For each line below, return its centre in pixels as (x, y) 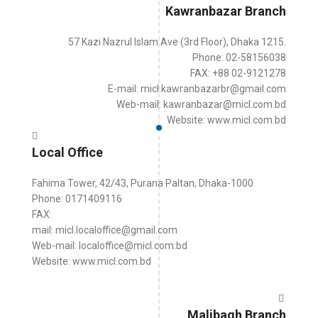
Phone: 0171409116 (77, 199)
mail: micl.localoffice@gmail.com (105, 230)
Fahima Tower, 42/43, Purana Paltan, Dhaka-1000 (143, 183)
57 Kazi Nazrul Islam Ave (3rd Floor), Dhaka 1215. (177, 42)
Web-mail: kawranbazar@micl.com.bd (201, 104)
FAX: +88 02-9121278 (238, 73)
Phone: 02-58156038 (239, 57)
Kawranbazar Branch (226, 11)
